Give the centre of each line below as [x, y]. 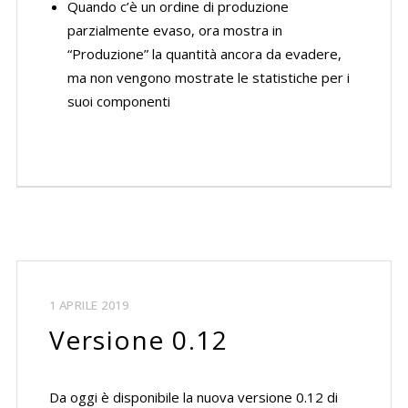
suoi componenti [118, 101]
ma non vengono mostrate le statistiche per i [208, 77]
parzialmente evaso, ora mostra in [174, 30]
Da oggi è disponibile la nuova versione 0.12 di [193, 397]
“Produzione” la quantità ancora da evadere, [204, 54]
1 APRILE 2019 [89, 305]
